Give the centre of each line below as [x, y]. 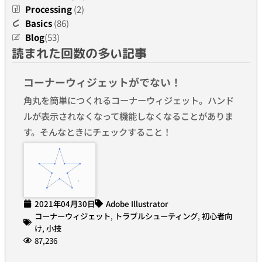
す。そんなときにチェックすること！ [97, 132]
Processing [49, 9]
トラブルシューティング [156, 216]
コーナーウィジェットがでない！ [102, 82]
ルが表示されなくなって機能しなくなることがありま [128, 116]
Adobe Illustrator [137, 203]
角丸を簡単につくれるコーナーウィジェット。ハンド [129, 100]
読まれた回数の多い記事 [79, 54]
